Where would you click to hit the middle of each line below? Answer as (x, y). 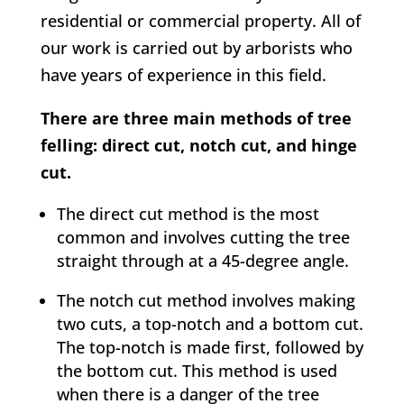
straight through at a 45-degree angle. (202, 261)
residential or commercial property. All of (200, 21)
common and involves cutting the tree (203, 238)
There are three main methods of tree (196, 119)
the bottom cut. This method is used (197, 371)
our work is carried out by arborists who (196, 48)
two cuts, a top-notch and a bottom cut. (210, 324)
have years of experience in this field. (183, 75)
